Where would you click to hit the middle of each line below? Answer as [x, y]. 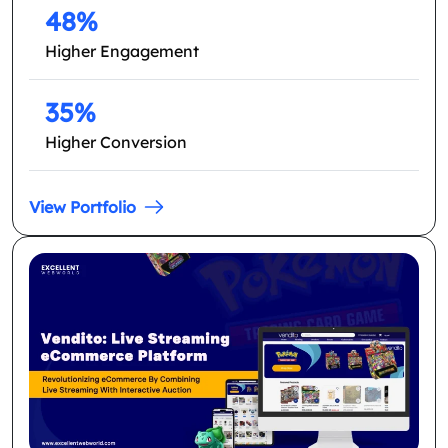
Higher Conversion [116, 141]
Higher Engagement [122, 50]
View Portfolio [82, 206]
